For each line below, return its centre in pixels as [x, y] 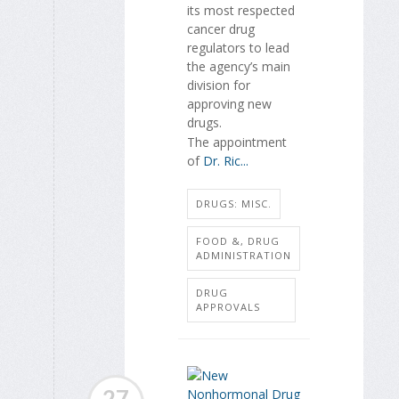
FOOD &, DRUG [238, 241]
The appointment [237, 142]
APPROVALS [228, 307]
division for [219, 85]
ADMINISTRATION [244, 256]
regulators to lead [238, 47]
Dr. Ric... [226, 160]
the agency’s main [239, 66]
